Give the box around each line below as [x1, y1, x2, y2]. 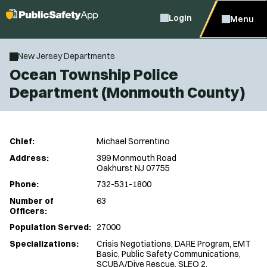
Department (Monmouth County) [10, 82, 246, 101]
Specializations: [10, 238, 79, 249]
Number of [10, 195, 54, 206]
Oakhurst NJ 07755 [97, 162, 170, 173]
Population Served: [10, 222, 91, 233]
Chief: [10, 136, 35, 147]
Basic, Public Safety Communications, [97, 248, 241, 259]
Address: [10, 152, 49, 163]
